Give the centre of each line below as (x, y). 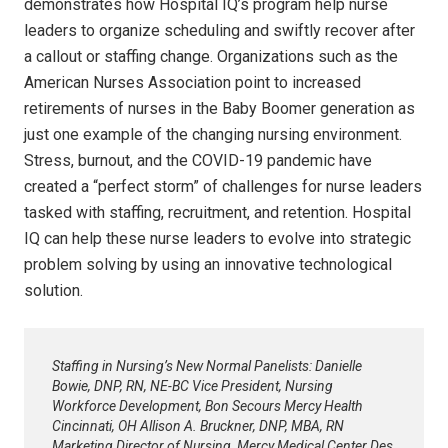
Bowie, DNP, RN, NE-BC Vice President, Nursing (192, 386)
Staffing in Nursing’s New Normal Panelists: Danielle (207, 366)
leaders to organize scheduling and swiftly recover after (219, 30)
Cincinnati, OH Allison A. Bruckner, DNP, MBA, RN (198, 426)
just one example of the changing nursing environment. (213, 134)
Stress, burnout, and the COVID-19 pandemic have (198, 160)
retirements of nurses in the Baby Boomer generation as (219, 108)
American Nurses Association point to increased (192, 82)
